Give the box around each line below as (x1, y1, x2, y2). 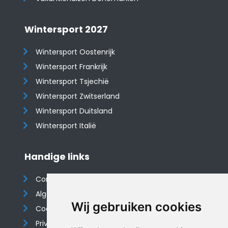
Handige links (24, 150, 90, 163)
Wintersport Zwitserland (36, 91, 120, 101)
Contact (36, 174, 66, 184)
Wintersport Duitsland (36, 106, 113, 116)
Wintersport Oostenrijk (36, 47, 116, 57)
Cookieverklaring (36, 204, 95, 214)
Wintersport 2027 (24, 23, 108, 36)
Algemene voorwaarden (36, 189, 122, 199)
